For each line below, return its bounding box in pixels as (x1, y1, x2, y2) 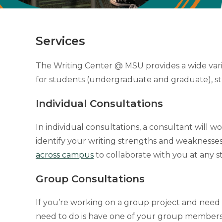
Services (36, 34, 85, 48)
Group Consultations (36, 173, 145, 185)
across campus (36, 150, 94, 160)
